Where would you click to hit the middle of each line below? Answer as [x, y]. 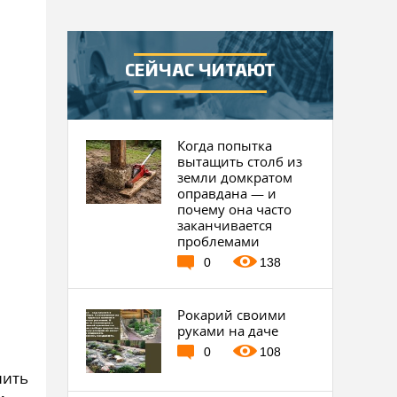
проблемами [219, 241]
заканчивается [225, 225]
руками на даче [228, 331]
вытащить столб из [240, 161]
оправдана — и [227, 193]
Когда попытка [225, 145]
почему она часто [235, 209]
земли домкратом [235, 177]
